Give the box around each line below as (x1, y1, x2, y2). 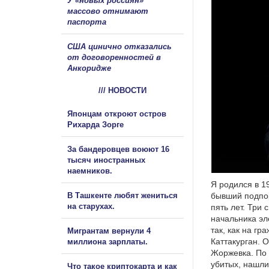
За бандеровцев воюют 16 (67, 144, 169, 154)
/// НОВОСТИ (98, 85, 147, 95)
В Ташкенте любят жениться (67, 190, 178, 200)
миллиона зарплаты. (67, 237, 148, 246)
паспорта (67, 17, 106, 26)
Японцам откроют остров (67, 109, 166, 118)
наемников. (67, 166, 112, 175)
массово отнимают (67, 6, 148, 16)
